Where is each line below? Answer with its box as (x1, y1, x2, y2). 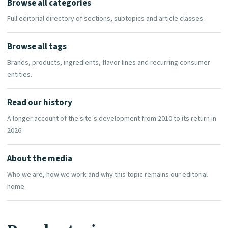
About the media (7, 153, 72, 165)
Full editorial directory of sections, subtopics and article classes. (7, 14, 205, 24)
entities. (7, 70, 32, 80)
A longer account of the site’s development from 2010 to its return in (7, 113, 216, 124)
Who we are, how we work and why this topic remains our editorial (7, 169, 208, 180)
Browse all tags (7, 41, 67, 53)
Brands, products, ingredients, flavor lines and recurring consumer (7, 58, 210, 68)
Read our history (7, 97, 72, 109)
